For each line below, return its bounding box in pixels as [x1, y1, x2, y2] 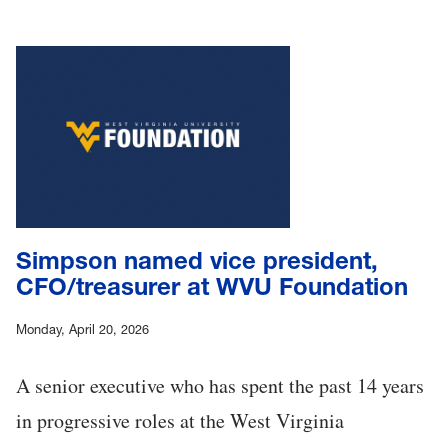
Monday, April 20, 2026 [16, 322, 149, 338]
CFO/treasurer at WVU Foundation [16, 272, 408, 302]
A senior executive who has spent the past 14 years [16, 372, 424, 400]
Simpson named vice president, [16, 246, 378, 276]
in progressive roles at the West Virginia [16, 407, 344, 435]
